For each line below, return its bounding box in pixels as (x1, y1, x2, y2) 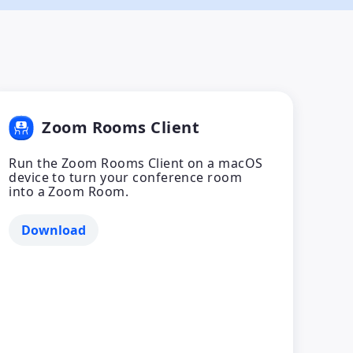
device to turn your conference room (9, 169, 243, 186)
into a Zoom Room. (9, 183, 128, 200)
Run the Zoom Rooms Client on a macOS (9, 154, 263, 172)
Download (21, 221, 87, 239)
